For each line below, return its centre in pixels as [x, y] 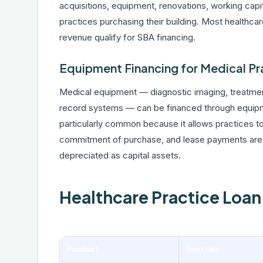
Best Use [203, 249]
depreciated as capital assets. [120, 155]
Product [83, 249]
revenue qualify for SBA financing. [127, 37]
